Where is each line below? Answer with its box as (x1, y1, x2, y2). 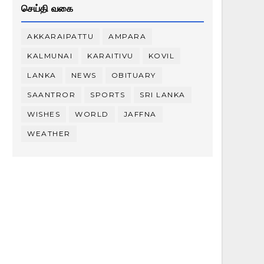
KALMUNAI (27, 51, 72, 60)
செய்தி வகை (21, 3, 73, 14)
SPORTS (90, 90, 125, 99)
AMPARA (108, 32, 146, 41)
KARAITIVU (87, 51, 134, 60)
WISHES (27, 110, 60, 118)
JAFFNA (123, 110, 157, 118)
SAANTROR (27, 90, 75, 99)
